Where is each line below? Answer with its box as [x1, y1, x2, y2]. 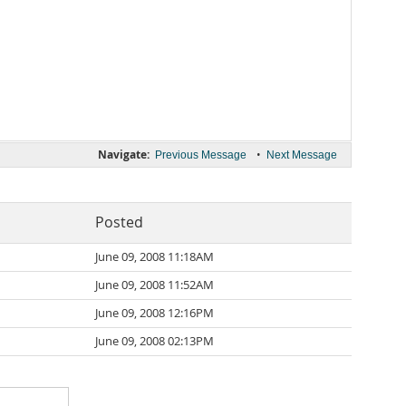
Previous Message [155, 149, 246, 161]
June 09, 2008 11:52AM [95, 277, 214, 293]
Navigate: [98, 147, 150, 162]
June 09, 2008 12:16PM [95, 305, 214, 321]
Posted [95, 213, 143, 232]
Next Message [266, 149, 337, 161]
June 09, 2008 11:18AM [95, 249, 214, 265]
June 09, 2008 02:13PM [95, 333, 214, 349]
